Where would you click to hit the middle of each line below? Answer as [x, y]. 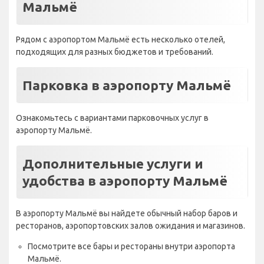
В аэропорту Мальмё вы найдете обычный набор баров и [127, 214]
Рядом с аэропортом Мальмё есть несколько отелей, [121, 40]
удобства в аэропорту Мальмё [125, 181]
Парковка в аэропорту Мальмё [127, 85]
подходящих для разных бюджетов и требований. [115, 52]
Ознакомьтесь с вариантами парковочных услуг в [112, 118]
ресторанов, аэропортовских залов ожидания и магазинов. [131, 226]
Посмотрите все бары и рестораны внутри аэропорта [131, 247]
